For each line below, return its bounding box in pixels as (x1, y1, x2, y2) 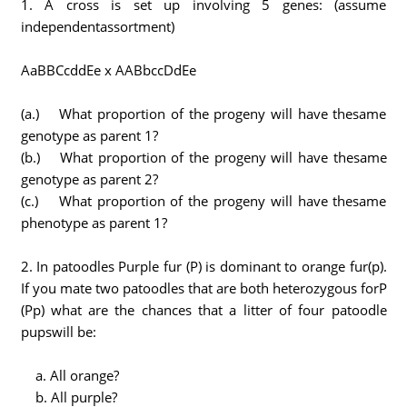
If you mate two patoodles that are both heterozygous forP (20, 279, 387, 297)
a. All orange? (20, 366, 119, 384)
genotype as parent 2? (20, 170, 158, 188)
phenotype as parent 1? (20, 213, 167, 232)
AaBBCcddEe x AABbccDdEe (20, 61, 196, 79)
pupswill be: (20, 323, 96, 341)
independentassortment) (20, 17, 174, 35)
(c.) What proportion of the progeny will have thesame (20, 192, 387, 210)
